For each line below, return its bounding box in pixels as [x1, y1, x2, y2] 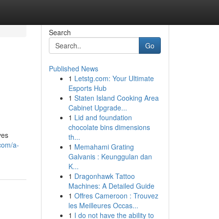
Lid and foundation [74, 112, 132, 122]
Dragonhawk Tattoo [74, 171, 135, 181]
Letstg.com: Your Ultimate [74, 73, 154, 83]
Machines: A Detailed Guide [68, 181, 154, 191]
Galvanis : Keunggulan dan [68, 152, 152, 161]
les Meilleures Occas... [68, 200, 138, 210]
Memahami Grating [74, 142, 134, 152]
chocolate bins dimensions [68, 122, 150, 132]
